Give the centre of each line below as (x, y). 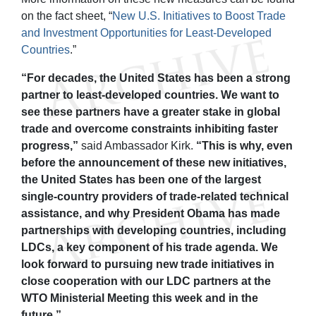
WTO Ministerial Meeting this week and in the (140, 298)
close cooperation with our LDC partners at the (146, 281)
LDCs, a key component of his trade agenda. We (150, 247)
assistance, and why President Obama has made (151, 213)
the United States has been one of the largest (141, 179)
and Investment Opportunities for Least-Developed (146, 32)
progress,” (50, 145)
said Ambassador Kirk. (137, 145)
